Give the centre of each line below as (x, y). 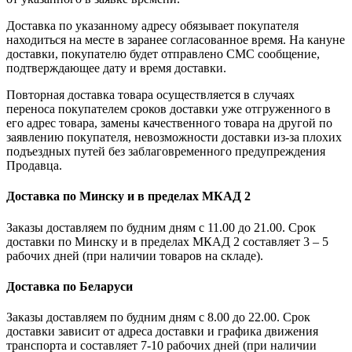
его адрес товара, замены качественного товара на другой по (169, 123)
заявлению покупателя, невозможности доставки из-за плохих (174, 137)
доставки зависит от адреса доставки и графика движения (162, 332)
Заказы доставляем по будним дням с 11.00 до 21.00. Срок (161, 227)
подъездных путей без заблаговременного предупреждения (166, 152)
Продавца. (34, 166)
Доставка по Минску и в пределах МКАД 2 (128, 196)
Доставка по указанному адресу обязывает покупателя (152, 26)
